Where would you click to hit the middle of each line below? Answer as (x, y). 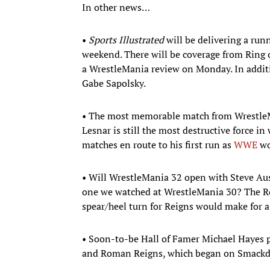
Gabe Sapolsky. (114, 83)
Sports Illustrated (126, 39)
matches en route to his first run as (158, 144)
